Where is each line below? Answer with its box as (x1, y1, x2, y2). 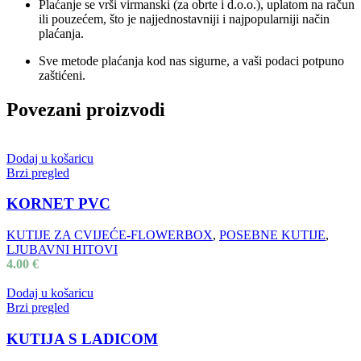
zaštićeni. (39, 68, 85, 82)
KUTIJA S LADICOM (6, 330, 158, 347)
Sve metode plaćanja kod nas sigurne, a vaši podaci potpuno (39, 53, 344, 68)
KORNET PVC (6, 195, 110, 213)
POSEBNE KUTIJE (219, 228, 326, 243)
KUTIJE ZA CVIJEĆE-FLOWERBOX (6, 228, 213, 243)
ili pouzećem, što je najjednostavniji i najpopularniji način (39, 11, 330, 26)
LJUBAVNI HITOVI (6, 243, 118, 257)
